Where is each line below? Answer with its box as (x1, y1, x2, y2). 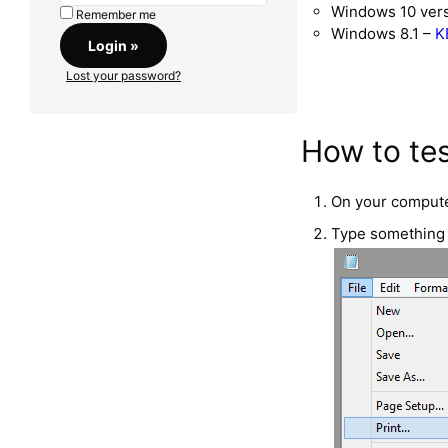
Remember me (76, 7, 156, 23)
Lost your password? (66, 68, 181, 84)
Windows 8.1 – (331, 24, 436, 43)
